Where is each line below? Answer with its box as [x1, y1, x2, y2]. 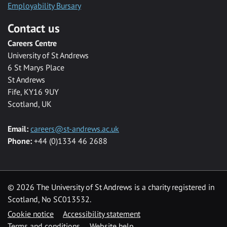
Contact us [8, 21, 60, 36]
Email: [8, 124, 28, 134]
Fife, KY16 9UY [8, 87, 59, 97]
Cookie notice [8, 209, 54, 219]
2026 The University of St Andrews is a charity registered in [16, 182, 214, 193]
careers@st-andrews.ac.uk [30, 124, 119, 134]
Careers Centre [8, 38, 57, 49]
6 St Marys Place [8, 62, 64, 73]
